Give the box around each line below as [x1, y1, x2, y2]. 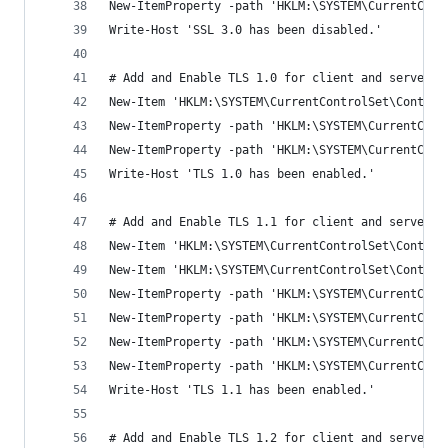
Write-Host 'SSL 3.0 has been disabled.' [109, 23, 382, 37]
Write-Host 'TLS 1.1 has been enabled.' [109, 383, 375, 397]
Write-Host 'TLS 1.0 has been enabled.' [109, 167, 375, 181]
